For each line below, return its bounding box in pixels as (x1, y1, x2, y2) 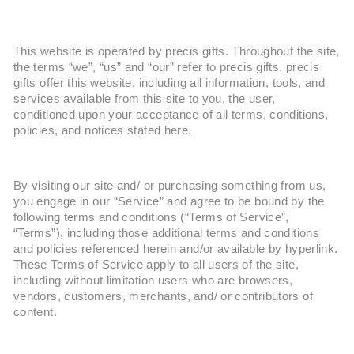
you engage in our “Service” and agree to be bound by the (13, 195, 325, 208)
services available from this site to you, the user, (13, 92, 276, 105)
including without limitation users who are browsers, (13, 274, 293, 287)
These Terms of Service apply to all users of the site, (13, 258, 299, 271)
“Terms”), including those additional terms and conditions (13, 227, 319, 239)
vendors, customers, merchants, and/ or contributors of (13, 290, 313, 303)
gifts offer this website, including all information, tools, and (13, 77, 326, 89)
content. (13, 306, 57, 318)
